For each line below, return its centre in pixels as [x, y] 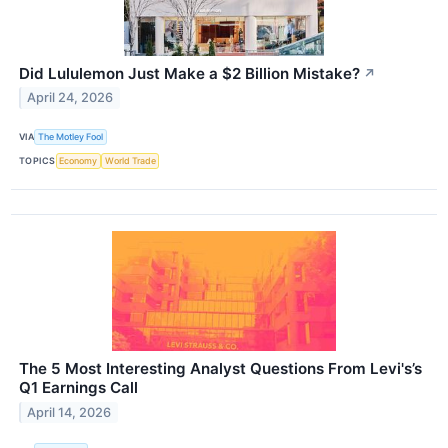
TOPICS [37, 161]
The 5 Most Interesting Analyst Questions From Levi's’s [220, 369]
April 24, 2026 [70, 98]
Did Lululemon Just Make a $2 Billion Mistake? [189, 73]
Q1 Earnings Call [78, 388]
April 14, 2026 [69, 412]
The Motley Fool [71, 137]
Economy [78, 161]
